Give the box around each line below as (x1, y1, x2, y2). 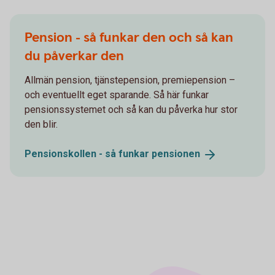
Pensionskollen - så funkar (25, 148, 152, 160)
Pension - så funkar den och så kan (25, 29, 233, 47)
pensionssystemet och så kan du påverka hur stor (25, 104, 238, 116)
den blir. (25, 118, 58, 131)
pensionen (152, 148, 200, 160)
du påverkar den (25, 47, 124, 66)
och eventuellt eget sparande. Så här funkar (25, 89, 209, 101)
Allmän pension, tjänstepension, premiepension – (25, 74, 235, 87)
